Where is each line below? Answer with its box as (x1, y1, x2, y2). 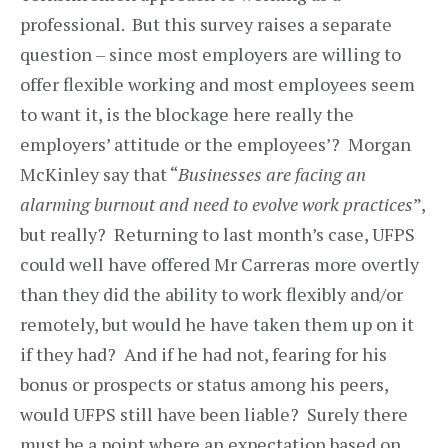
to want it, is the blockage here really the (20, 102, 354, 126)
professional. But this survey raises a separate (20, 12, 392, 36)
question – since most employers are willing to (20, 42, 401, 66)
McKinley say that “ (20, 162, 178, 186)
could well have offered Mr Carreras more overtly (20, 252, 419, 276)
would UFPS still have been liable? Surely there (20, 402, 408, 426)
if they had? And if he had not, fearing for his (20, 342, 387, 366)
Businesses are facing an (178, 162, 366, 186)
